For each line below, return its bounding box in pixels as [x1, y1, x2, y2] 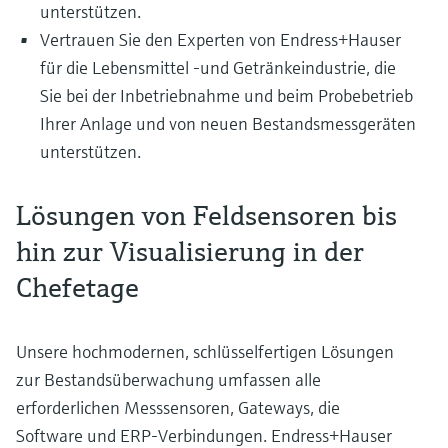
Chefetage [16, 270, 139, 305]
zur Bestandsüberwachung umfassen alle [16, 368, 321, 391]
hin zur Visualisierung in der [16, 234, 364, 269]
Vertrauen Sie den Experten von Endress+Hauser [40, 28, 401, 51]
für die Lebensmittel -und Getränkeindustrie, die [40, 56, 396, 79]
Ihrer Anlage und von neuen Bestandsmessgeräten [40, 112, 416, 135]
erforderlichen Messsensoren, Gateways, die [16, 396, 340, 419]
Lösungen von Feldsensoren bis [16, 198, 397, 233]
